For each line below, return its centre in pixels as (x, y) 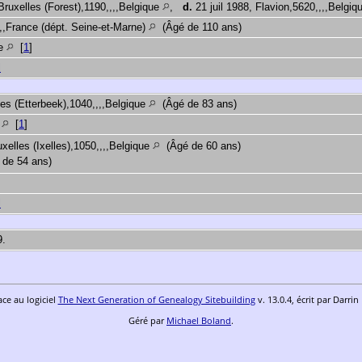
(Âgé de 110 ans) (200, 27)
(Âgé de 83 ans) (198, 104)
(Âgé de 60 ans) (200, 146)
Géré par (147, 321)
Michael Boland (199, 321)
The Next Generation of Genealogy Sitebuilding (156, 300)
